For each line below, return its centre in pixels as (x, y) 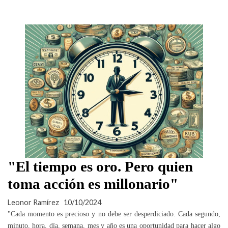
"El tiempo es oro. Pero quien (100, 166)
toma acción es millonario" (93, 183)
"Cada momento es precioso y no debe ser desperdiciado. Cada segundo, (114, 213)
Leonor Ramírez (33, 202)
